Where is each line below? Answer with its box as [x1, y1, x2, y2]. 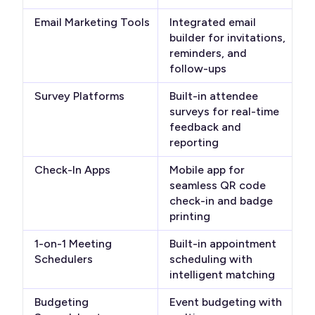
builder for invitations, [169, 31, 285, 45]
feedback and [169, 120, 241, 134]
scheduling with [169, 252, 252, 266]
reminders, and [169, 46, 247, 60]
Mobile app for [169, 163, 245, 177]
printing [169, 210, 210, 224]
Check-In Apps [34, 163, 110, 177]
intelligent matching [169, 268, 275, 282]
